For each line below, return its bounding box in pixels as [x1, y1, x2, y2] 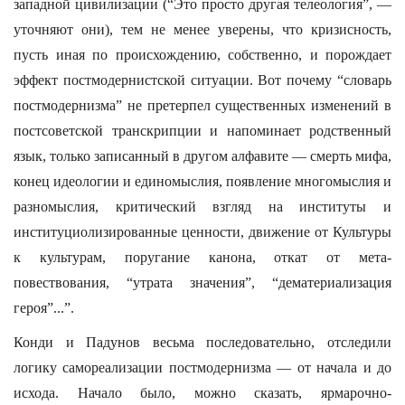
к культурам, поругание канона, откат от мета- [14, 250, 391, 265]
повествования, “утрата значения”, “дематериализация [14, 275, 391, 290]
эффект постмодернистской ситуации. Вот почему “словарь [14, 72, 391, 88]
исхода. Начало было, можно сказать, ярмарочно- [14, 385, 391, 400]
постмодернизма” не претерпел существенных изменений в [14, 98, 391, 113]
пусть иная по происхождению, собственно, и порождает [14, 47, 391, 62]
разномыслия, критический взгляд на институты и [14, 199, 391, 214]
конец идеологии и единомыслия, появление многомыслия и [14, 174, 391, 189]
